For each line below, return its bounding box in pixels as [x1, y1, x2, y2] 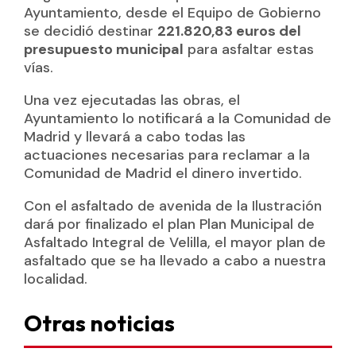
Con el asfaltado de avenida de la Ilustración [23, 195, 322, 215]
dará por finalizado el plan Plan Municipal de [23, 214, 315, 234]
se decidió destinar [23, 21, 157, 41]
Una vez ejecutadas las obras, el [23, 90, 240, 110]
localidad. [23, 269, 87, 288]
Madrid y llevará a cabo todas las [23, 126, 246, 146]
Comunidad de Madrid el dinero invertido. [23, 163, 302, 183]
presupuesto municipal [23, 39, 184, 59]
